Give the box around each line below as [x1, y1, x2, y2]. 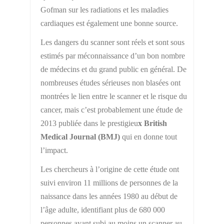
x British [137, 118, 167, 127]
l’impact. [40, 145, 68, 154]
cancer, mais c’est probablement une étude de [40, 105, 182, 114]
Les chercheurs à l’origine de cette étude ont [40, 164, 179, 173]
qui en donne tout [121, 132, 177, 141]
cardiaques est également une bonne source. [40, 18, 178, 27]
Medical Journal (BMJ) [40, 132, 122, 141]
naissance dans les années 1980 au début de [40, 191, 177, 200]
